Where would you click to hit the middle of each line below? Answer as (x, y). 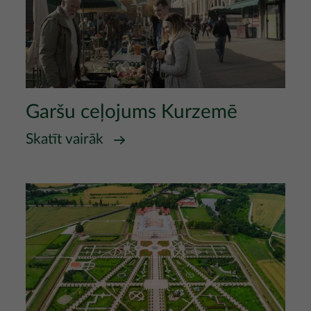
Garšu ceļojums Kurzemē (132, 112)
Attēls (39, 191)
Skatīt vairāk (65, 140)
